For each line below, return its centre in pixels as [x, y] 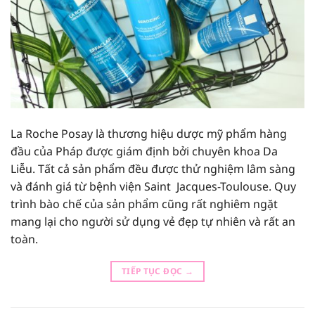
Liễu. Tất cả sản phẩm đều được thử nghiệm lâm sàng [153, 169]
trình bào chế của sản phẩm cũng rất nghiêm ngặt [144, 204]
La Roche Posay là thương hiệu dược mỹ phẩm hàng [149, 134]
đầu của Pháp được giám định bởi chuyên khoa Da [144, 152]
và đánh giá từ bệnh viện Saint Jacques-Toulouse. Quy [153, 187]
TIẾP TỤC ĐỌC [153, 271]
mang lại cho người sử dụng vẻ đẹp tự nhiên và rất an [153, 222]
